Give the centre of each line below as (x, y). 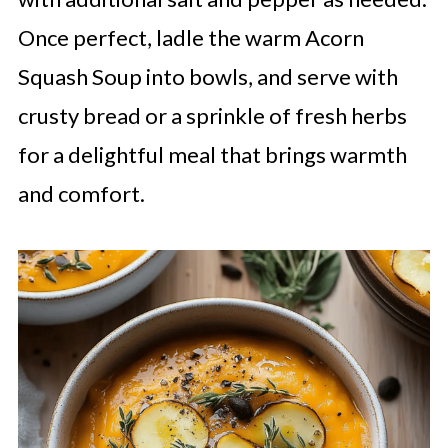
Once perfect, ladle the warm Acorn (190, 38)
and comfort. (81, 194)
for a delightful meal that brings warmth (212, 155)
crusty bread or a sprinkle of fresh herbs (212, 116)
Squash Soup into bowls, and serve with (207, 77)
